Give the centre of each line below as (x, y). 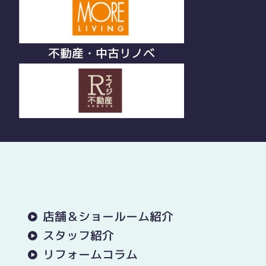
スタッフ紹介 (78, 235)
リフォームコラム (90, 254)
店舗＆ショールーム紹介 (108, 216)
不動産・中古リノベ (101, 53)
